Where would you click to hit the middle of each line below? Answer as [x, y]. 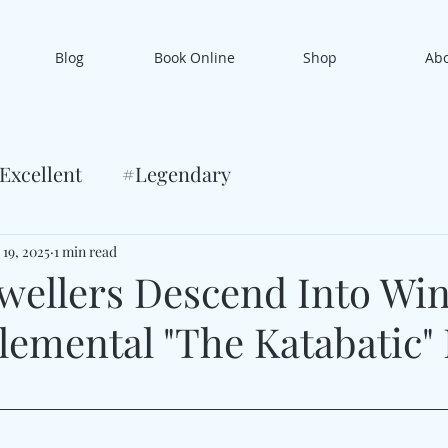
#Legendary [176, 173]
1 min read [85, 251]
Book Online [194, 57]
